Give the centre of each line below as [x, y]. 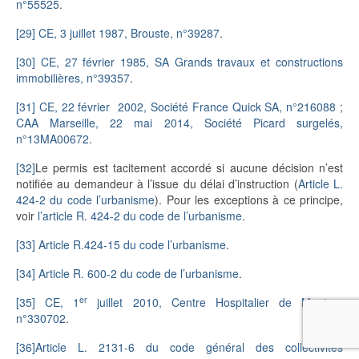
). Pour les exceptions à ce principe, [249, 200]
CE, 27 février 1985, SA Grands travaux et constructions [192, 62]
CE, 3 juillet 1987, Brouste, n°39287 [129, 33]
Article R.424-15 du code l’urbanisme [132, 245]
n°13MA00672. [54, 139]
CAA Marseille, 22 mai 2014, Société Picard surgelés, [179, 123]
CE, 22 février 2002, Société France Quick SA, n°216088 [190, 107]
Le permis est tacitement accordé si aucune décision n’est [189, 168]
